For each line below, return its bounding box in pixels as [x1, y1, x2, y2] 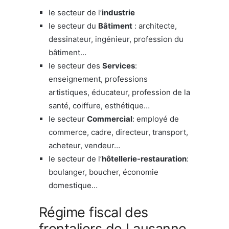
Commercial [87, 113, 132, 124]
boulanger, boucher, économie [49, 167, 158, 177]
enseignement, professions [49, 74, 148, 84]
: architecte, [132, 20, 177, 31]
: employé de [132, 113, 179, 124]
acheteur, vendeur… [49, 140, 120, 150]
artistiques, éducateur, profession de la [49, 87, 190, 97]
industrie [102, 7, 135, 17]
